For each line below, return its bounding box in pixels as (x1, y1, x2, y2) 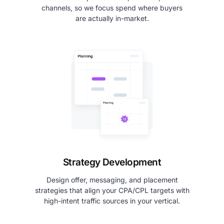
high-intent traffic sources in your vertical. (44, 196, 180, 205)
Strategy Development (62, 156, 161, 168)
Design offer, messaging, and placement (46, 175, 178, 184)
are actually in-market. (75, 14, 149, 23)
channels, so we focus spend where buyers (41, 3, 182, 12)
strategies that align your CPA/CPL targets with (34, 186, 189, 195)
